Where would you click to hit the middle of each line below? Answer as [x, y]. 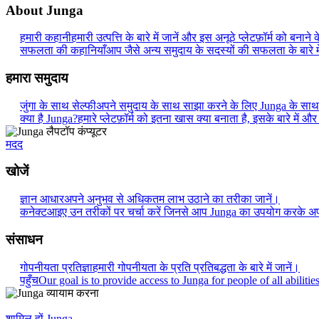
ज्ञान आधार [42, 199]
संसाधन [24, 239]
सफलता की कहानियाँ [63, 51]
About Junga [45, 10]
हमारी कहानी [46, 38]
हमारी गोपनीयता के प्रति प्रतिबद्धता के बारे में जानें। [196, 267]
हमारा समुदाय [37, 78]
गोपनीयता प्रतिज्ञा [56, 267]
